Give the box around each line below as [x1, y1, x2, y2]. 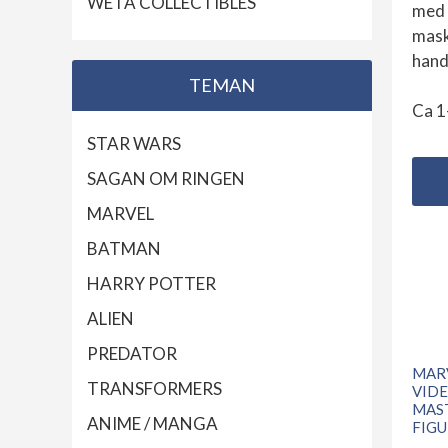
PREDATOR [87, 343, 177, 365]
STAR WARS [87, 133, 181, 155]
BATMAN [87, 238, 161, 260]
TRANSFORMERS [87, 378, 222, 400]
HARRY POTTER [87, 273, 216, 295]
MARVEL [87, 203, 154, 225]
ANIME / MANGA [87, 413, 218, 435]
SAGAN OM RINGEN [87, 168, 245, 190]
